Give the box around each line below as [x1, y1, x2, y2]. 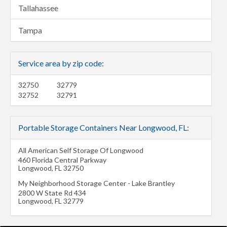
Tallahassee [18, 3, 58, 13]
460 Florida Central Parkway [18, 155, 106, 164]
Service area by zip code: [18, 58, 104, 68]
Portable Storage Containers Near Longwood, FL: [18, 122, 189, 132]
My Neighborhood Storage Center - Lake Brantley [18, 178, 175, 187]
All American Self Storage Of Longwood [18, 145, 143, 155]
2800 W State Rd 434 [18, 188, 86, 197]
